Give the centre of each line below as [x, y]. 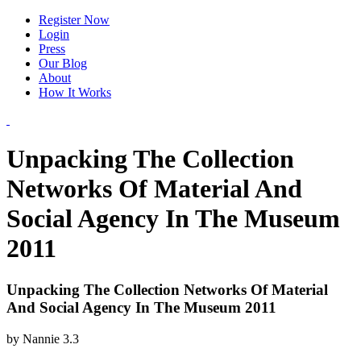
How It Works [75, 92]
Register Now [74, 20]
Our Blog [63, 63]
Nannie [41, 338]
